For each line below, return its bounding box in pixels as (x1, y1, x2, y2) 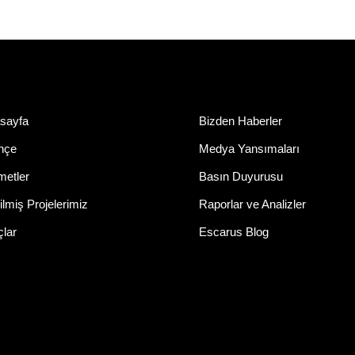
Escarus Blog (198, 224, 269, 239)
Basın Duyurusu (198, 169, 283, 183)
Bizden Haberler (198, 113, 282, 128)
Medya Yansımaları (198, 141, 300, 155)
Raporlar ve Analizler (198, 197, 306, 211)
